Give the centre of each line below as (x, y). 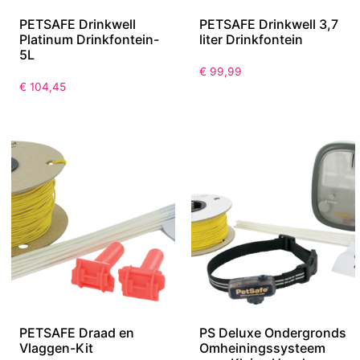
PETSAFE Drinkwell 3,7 (269, 25)
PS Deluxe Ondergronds (273, 333)
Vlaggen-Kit (56, 348)
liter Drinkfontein (251, 40)
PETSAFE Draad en (77, 333)
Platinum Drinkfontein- (89, 40)
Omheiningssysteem (262, 348)
